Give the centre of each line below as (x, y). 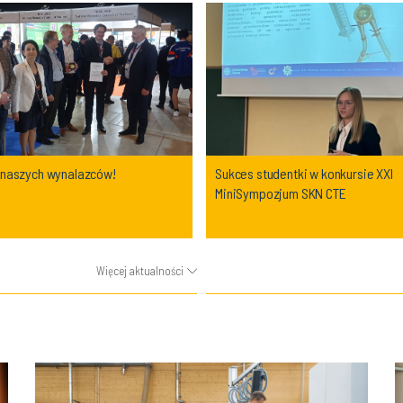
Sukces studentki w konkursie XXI (304, 173)
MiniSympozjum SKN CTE (281, 193)
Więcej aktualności (140, 271)
